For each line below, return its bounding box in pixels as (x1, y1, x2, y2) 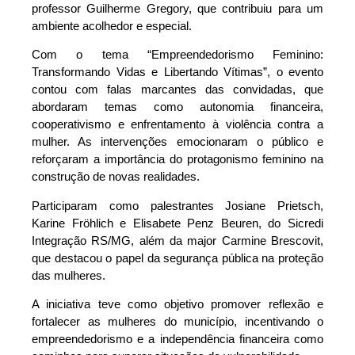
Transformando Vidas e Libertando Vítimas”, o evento (32, 65, 323, 79)
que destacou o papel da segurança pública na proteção (32, 250, 323, 265)
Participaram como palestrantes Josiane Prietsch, (32, 198, 323, 212)
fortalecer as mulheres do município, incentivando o (32, 314, 323, 328)
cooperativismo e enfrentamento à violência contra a (32, 117, 323, 132)
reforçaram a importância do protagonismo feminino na (32, 152, 323, 166)
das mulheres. (32, 268, 105, 282)
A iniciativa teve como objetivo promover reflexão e (32, 296, 323, 311)
